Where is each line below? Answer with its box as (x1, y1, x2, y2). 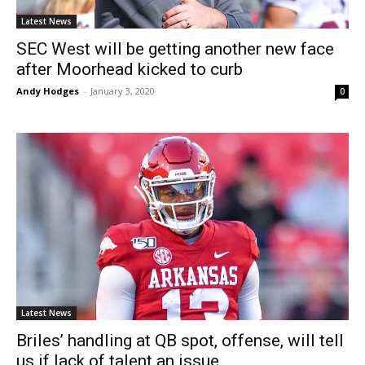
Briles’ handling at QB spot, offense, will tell (16, 330, 344, 350)
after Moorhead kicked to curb (16, 59, 243, 80)
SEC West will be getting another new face (16, 39, 334, 59)
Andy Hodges (16, 85, 79, 98)
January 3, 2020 (90, 85, 155, 98)
